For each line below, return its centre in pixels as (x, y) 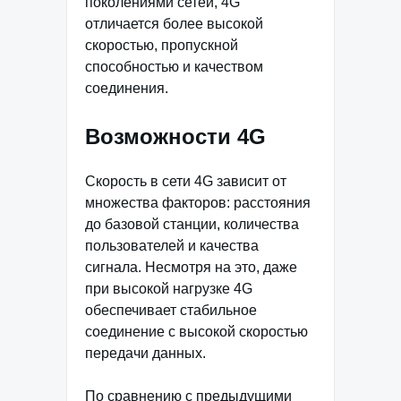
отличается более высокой (174, 23)
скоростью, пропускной (162, 45)
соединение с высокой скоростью (196, 331)
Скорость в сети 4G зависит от (186, 181)
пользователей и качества (172, 245)
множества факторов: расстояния (198, 202)
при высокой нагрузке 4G (169, 288)
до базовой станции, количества (192, 224)
